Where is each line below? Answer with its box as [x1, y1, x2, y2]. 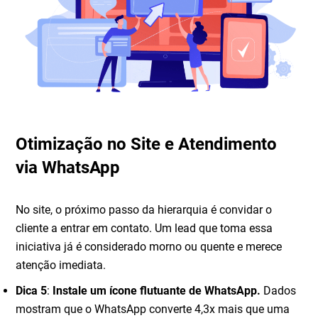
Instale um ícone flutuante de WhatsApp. [53, 283, 261, 297]
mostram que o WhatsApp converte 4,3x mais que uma [16, 302, 290, 316]
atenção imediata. [16, 258, 106, 272]
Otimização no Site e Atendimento [16, 133, 278, 154]
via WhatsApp [16, 157, 121, 177]
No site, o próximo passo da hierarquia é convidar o [16, 202, 273, 216]
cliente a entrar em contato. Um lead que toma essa [16, 221, 273, 235]
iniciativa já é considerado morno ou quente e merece [16, 239, 283, 253]
